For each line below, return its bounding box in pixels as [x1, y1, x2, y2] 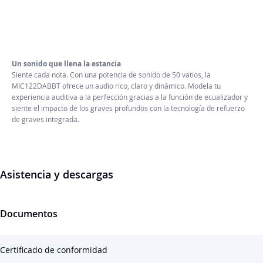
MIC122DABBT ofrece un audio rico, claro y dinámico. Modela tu [12, 81, 221, 90]
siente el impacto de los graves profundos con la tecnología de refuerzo [12, 103, 245, 113]
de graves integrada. [12, 114, 79, 124]
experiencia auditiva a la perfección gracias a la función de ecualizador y [12, 92, 248, 102]
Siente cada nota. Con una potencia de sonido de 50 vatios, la [12, 70, 211, 79]
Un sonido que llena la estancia [12, 59, 121, 69]
